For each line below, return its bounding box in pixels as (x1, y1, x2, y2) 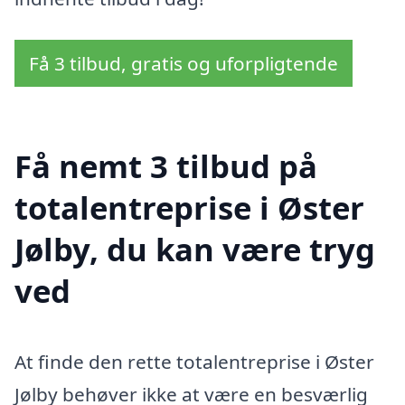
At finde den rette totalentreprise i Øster (14, 348, 374, 374)
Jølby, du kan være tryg (14, 227, 375, 270)
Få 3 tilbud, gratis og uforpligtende (29, 50, 338, 76)
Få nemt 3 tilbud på (14, 144, 317, 187)
